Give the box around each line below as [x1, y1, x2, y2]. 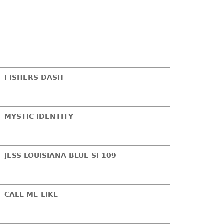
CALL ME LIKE [4, 190, 59, 198]
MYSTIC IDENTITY [4, 112, 74, 120]
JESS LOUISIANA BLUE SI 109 [4, 151, 117, 159]
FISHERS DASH [4, 73, 64, 81]
